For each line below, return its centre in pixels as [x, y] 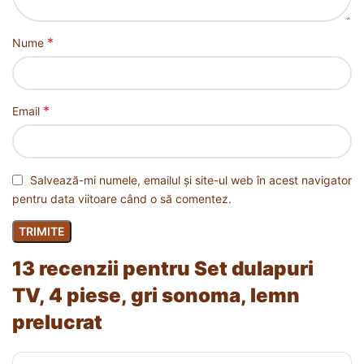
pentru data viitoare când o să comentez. [122, 199]
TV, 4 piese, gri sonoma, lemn [156, 296]
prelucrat [57, 323]
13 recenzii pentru [103, 269]
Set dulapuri [254, 269]
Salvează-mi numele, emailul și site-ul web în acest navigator [191, 180]
